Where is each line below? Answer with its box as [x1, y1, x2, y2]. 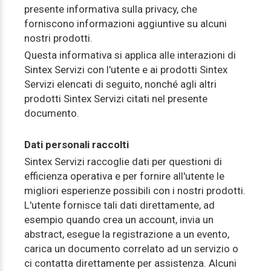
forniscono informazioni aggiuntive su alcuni [24, 18, 227, 30]
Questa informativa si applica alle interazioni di [24, 49, 236, 61]
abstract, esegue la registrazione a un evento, [24, 228, 229, 240]
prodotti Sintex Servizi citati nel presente [24, 93, 207, 105]
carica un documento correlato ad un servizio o [24, 243, 238, 255]
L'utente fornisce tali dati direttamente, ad [24, 199, 215, 211]
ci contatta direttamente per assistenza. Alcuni [24, 257, 237, 269]
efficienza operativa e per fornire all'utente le [24, 170, 224, 182]
